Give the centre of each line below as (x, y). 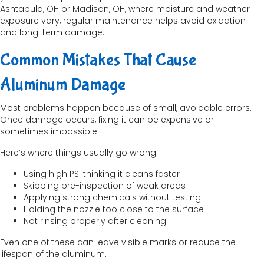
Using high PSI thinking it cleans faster (102, 174)
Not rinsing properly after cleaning (95, 221)
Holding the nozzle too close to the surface (114, 209)
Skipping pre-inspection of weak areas (105, 186)
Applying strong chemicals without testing (112, 198)
